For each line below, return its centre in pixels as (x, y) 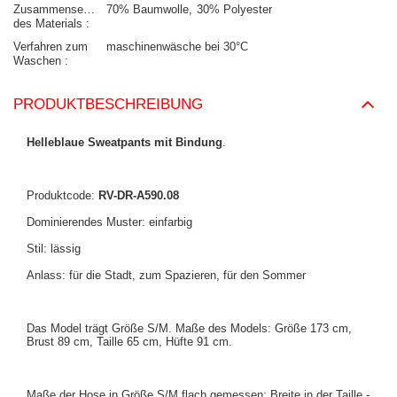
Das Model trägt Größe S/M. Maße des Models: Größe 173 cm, (189, 329)
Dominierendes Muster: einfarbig (109, 222)
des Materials (50, 24)
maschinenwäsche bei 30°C (177, 47)
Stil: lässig (54, 249)
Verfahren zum (51, 47)
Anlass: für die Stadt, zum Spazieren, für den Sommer (166, 276)
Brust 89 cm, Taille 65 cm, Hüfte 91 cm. (129, 342)
